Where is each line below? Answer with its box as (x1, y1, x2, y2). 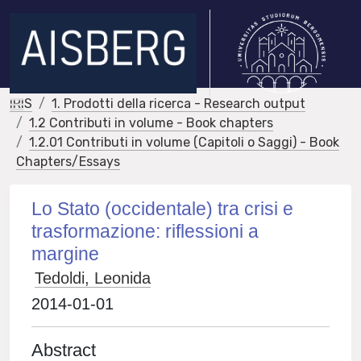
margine (31, 243, 100, 264)
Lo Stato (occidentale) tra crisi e (31, 198, 294, 219)
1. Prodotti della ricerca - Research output (52, 96, 305, 111)
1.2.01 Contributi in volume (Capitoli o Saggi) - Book (29, 135, 339, 150)
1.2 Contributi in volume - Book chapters (29, 115, 273, 131)
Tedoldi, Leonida (35, 269, 151, 287)
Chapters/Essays (16, 154, 120, 169)
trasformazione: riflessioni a (31, 221, 259, 242)
